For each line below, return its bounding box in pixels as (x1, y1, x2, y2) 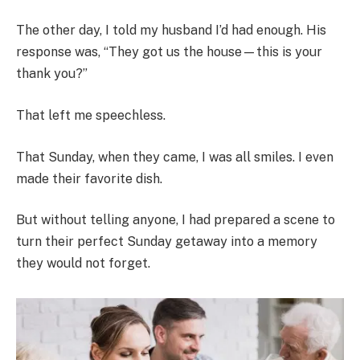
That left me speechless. (16, 107, 166, 123)
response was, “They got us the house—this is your (16, 44, 322, 60)
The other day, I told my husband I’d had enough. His (16, 22, 326, 39)
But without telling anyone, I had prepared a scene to (16, 212, 335, 228)
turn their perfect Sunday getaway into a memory (16, 234, 317, 250)
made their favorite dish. (16, 170, 162, 186)
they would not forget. (16, 256, 150, 272)
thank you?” (16, 66, 88, 82)
